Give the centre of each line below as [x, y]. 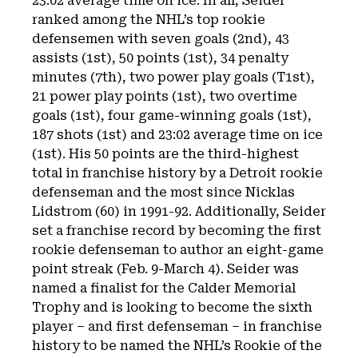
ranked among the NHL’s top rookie [149, 20]
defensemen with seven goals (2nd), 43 [161, 39]
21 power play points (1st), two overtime [165, 96]
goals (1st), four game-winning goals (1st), [172, 115]
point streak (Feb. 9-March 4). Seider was [165, 269]
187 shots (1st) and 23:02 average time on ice [177, 135]
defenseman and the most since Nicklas [163, 192]
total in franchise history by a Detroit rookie [177, 173]
